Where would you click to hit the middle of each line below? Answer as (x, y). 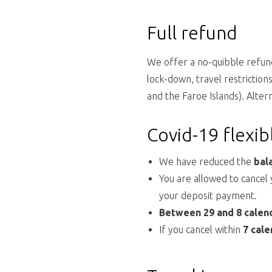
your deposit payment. (208, 195)
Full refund (192, 33)
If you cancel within (201, 229)
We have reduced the (206, 161)
